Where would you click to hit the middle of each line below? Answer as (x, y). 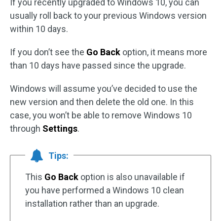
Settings (60, 128)
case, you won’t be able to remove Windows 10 (101, 115)
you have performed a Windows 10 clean (105, 190)
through (26, 128)
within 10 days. (39, 29)
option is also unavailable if (132, 177)
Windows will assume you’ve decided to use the (104, 88)
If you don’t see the (48, 52)
